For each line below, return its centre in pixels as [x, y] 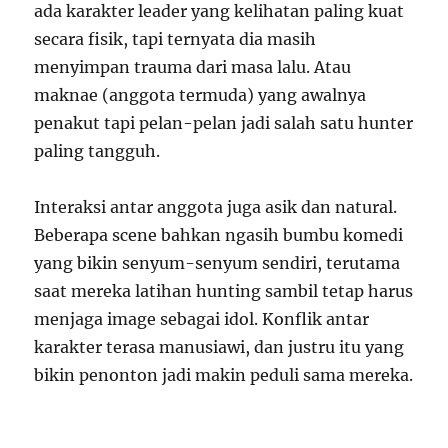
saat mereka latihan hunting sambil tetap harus [224, 291]
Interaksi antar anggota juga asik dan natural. [216, 207]
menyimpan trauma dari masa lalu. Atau [193, 67]
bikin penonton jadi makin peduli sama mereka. [224, 375]
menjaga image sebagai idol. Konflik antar [202, 319]
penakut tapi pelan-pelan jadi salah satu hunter [224, 123]
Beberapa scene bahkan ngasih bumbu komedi [219, 235]
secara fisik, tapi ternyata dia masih [175, 39]
